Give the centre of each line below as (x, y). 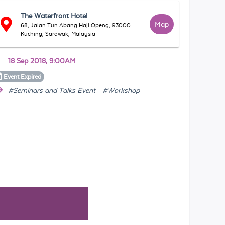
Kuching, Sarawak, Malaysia (58, 34)
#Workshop (121, 90)
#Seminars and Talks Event (52, 90)
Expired (31, 77)
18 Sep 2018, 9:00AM (42, 61)
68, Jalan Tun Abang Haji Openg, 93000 (76, 25)
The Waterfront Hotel (54, 16)
